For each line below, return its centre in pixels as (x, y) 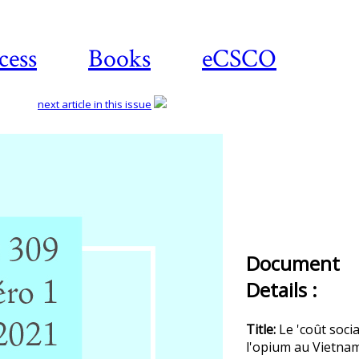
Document (293, 263)
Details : (282, 290)
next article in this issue (95, 104)
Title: (262, 329)
